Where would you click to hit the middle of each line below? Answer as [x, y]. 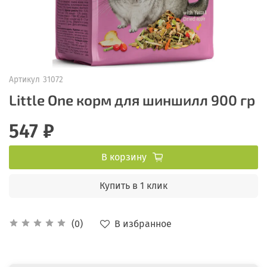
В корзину [124, 157]
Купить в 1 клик [133, 185]
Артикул [24, 79]
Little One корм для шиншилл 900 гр [132, 100]
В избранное [143, 223]
